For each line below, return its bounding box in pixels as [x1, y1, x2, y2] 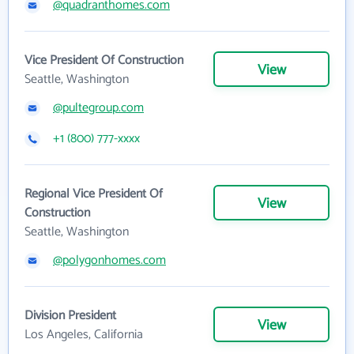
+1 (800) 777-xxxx [53, 127, 140, 149]
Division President [24, 304, 116, 326]
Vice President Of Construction [24, 49, 183, 71]
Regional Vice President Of [24, 183, 163, 205]
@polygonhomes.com [53, 249, 166, 271]
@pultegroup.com [53, 96, 144, 119]
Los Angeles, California [24, 323, 143, 345]
